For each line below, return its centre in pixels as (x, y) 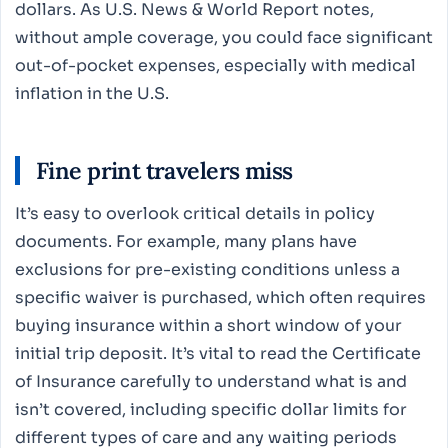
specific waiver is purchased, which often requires (220, 297)
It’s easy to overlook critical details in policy (195, 213)
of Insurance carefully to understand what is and (211, 381)
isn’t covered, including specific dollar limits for (211, 409)
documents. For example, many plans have (186, 241)
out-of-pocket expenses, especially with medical (215, 66)
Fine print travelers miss (164, 170)
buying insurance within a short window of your (208, 325)
